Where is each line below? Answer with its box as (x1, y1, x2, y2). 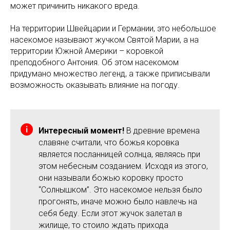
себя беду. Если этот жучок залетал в (39, 208, 182, 219)
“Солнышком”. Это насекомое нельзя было (39, 185, 202, 195)
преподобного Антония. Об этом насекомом (10, 57, 179, 68)
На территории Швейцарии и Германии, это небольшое (10, 24, 216, 34)
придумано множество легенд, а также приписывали (10, 69, 210, 79)
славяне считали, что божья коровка (39, 138, 179, 148)
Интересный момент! (39, 126, 124, 136)
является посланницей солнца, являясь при (39, 149, 200, 160)
